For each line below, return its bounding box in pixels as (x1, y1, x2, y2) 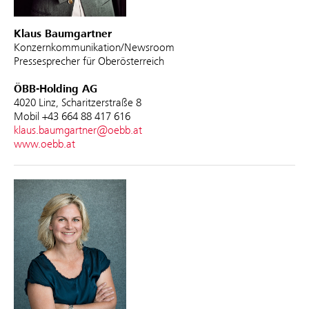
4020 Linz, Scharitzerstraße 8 (14, 95, 141, 109)
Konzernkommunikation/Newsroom (14, 40, 175, 54)
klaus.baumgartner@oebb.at (14, 123, 142, 137)
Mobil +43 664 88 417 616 (14, 109, 130, 123)
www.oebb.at (14, 137, 75, 150)
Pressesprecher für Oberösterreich (14, 54, 164, 68)
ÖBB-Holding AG (14, 81, 97, 96)
